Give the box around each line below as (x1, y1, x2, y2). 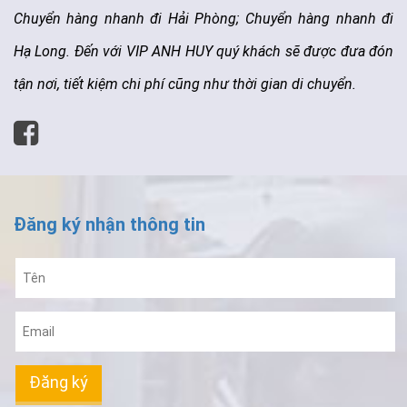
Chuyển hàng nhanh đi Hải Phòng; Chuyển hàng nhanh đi (14, 9, 393, 27)
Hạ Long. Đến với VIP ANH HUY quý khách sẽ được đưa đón (14, 42, 393, 60)
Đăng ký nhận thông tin (14, 213, 205, 235)
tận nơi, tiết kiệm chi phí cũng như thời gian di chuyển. (14, 74, 356, 93)
